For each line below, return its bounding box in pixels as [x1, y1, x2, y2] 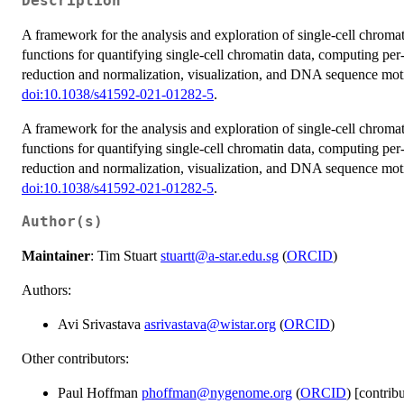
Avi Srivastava [58, 316, 144, 332]
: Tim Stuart [90, 247, 161, 263]
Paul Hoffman [58, 384, 142, 400]
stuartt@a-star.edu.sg [161, 247, 279, 263]
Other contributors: [22, 350, 129, 366]
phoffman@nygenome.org [142, 384, 292, 400]
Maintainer [22, 247, 90, 263]
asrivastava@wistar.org [144, 316, 276, 332]
